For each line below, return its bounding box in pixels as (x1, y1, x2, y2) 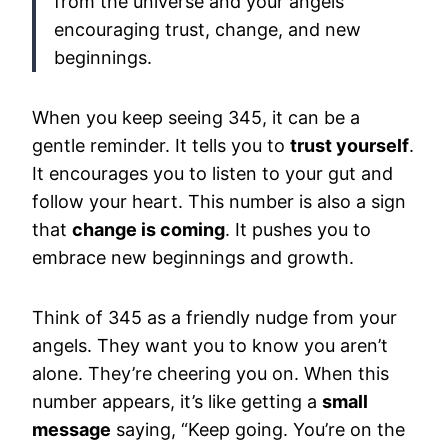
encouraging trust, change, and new (54, 19, 361, 40)
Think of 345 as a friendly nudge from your (32, 307, 397, 328)
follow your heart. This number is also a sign (32, 191, 406, 212)
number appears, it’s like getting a (32, 391, 322, 412)
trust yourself (290, 135, 409, 156)
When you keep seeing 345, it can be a (32, 107, 360, 128)
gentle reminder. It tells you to (32, 135, 290, 156)
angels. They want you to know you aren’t (32, 335, 388, 356)
